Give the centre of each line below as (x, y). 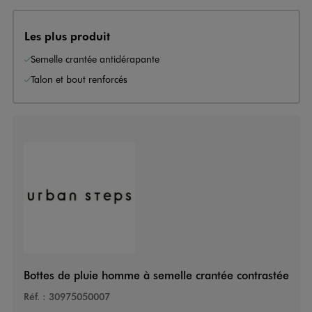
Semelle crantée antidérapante (95, 58)
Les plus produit (67, 36)
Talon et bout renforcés (79, 79)
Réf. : (34, 297)
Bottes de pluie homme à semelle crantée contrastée (156, 275)
